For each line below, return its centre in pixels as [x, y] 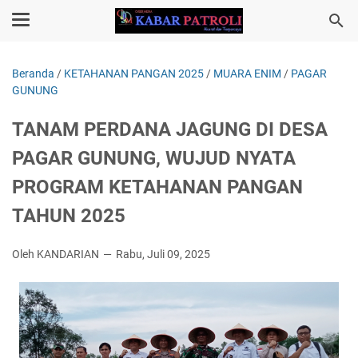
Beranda [33, 74]
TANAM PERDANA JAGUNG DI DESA [170, 129]
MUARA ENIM [247, 74]
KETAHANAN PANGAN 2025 [134, 74]
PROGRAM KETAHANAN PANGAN [157, 187]
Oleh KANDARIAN [57, 254]
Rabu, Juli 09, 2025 [163, 254]
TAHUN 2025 [69, 216]
